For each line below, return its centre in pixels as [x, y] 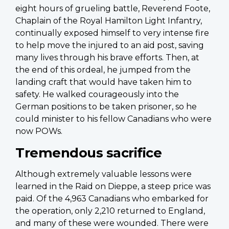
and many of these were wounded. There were [112, 223]
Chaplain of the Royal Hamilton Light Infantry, [109, 20]
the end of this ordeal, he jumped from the [103, 70]
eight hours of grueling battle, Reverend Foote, [113, 8]
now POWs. [39, 131]
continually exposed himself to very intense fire [112, 33]
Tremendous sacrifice [88, 152]
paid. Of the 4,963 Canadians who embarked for [112, 198]
